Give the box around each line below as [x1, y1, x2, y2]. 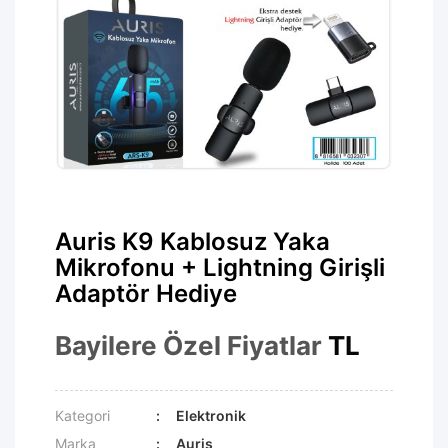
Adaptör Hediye [55, 278, 237, 308]
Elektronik [176, 406, 247, 424]
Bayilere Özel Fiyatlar [55, 329, 322, 361]
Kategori [55, 406, 110, 424]
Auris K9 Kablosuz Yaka [55, 226, 330, 256]
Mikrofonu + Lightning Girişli [55, 252, 385, 282]
